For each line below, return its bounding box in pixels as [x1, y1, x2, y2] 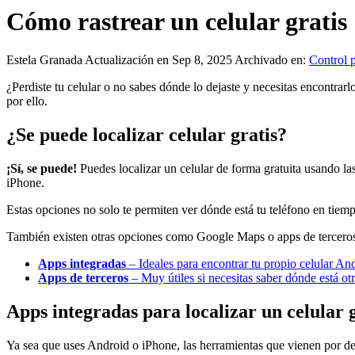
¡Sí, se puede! [6, 162, 77, 176]
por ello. [6, 94, 48, 109]
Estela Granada [6, 53, 85, 67]
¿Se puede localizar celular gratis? [6, 124, 287, 146]
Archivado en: [235, 53, 309, 67]
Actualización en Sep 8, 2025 [85, 53, 235, 67]
